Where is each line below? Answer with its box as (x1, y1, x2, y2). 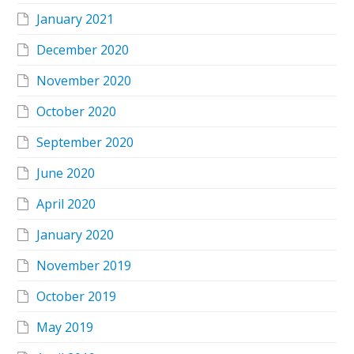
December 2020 (36, 41, 130, 59)
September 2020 (36, 134, 134, 152)
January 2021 (36, 10, 115, 28)
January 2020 (36, 226, 115, 244)
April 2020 (36, 195, 96, 213)
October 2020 (36, 103, 117, 121)
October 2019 (36, 288, 117, 306)
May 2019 (36, 318, 94, 337)
